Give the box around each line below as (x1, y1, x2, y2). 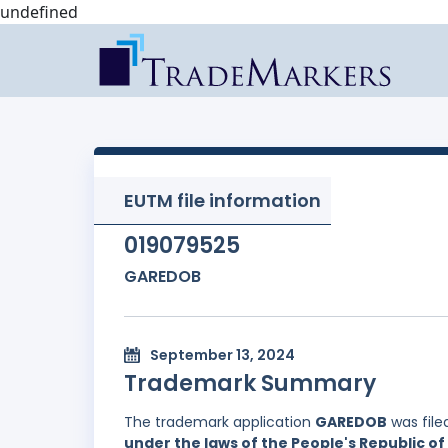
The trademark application (124, 412, 315, 433)
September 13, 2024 (150, 345, 295, 366)
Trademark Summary (124, 368, 376, 400)
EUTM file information (124, 188, 321, 213)
